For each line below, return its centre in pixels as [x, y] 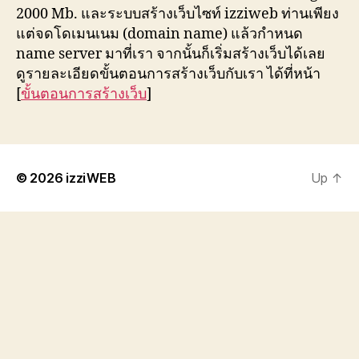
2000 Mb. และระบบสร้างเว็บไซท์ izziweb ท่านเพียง [177, 14]
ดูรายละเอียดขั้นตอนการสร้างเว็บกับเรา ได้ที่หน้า [168, 74]
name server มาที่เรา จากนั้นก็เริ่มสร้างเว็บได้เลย [171, 54]
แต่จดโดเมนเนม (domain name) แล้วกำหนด [159, 34]
